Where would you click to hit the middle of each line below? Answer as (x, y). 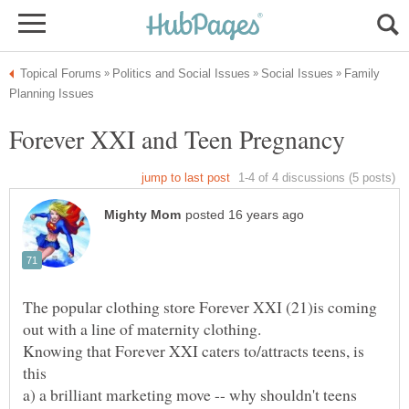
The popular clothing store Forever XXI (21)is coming (200, 307)
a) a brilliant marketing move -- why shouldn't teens (190, 395)
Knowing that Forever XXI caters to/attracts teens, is (194, 351)
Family (362, 73)
